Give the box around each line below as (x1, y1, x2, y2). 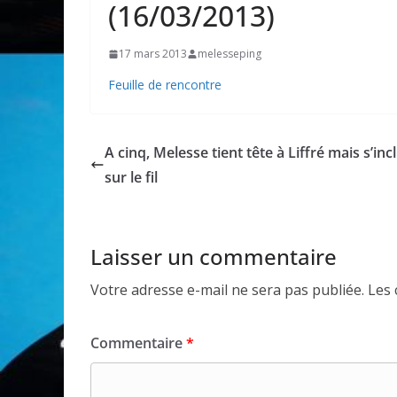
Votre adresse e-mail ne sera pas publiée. (90, 280, 364, 300)
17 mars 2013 (119, 46, 187, 61)
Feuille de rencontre (108, 76, 222, 93)
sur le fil (105, 167, 158, 187)
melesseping (198, 46, 261, 61)
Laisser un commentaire (90, 242, 337, 271)
